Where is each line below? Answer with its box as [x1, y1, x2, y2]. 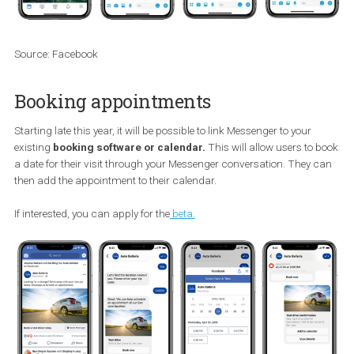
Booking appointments [16, 216, 235, 243]
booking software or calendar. [58, 274, 232, 289]
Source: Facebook [16, 170, 109, 185]
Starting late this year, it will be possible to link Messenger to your [16, 255, 346, 270]
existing [16, 274, 59, 289]
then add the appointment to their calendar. [16, 311, 241, 326]
